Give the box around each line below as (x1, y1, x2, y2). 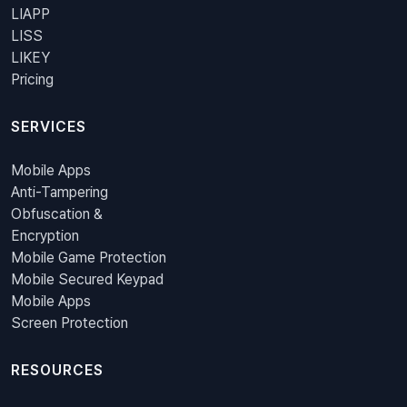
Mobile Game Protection (11, 249, 166, 267)
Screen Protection (11, 314, 128, 333)
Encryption (11, 227, 79, 245)
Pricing (11, 71, 54, 89)
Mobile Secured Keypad (11, 271, 164, 289)
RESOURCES (11, 362, 104, 380)
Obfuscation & (11, 205, 103, 223)
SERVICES (11, 118, 86, 136)
